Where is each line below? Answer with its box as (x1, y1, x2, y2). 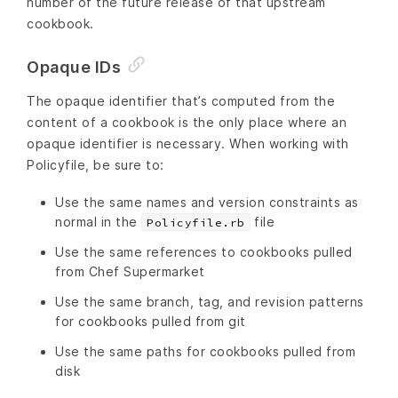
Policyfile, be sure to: (27, 156, 164, 172)
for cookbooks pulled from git (55, 313, 246, 329)
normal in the (55, 213, 141, 229)
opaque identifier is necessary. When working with (27, 135, 349, 151)
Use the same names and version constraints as (55, 194, 359, 210)
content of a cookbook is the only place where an (27, 114, 346, 130)
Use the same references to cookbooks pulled (55, 243, 353, 259)
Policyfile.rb (147, 215, 245, 229)
